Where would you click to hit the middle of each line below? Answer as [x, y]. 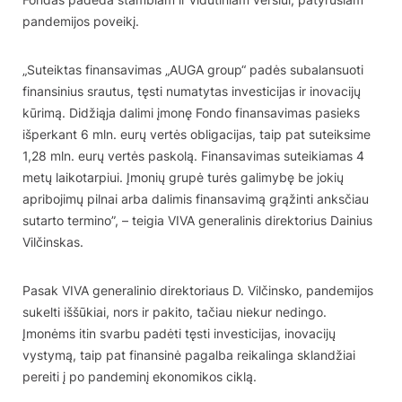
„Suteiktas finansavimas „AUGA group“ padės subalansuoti [193, 70]
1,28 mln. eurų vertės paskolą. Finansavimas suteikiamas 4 [193, 156]
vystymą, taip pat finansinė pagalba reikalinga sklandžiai [189, 355]
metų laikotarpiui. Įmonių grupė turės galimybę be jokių [183, 177]
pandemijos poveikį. [81, 21]
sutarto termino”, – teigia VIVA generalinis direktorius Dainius [197, 220]
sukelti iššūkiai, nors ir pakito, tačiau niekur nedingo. [175, 312]
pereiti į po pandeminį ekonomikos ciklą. [140, 376]
